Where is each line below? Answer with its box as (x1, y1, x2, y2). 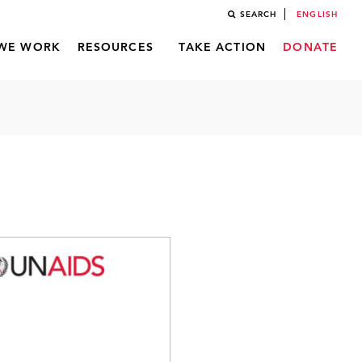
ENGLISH (297, 11, 338, 19)
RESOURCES (77, 42, 154, 53)
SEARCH (239, 11, 277, 19)
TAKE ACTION (178, 42, 266, 53)
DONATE (283, 42, 338, 53)
